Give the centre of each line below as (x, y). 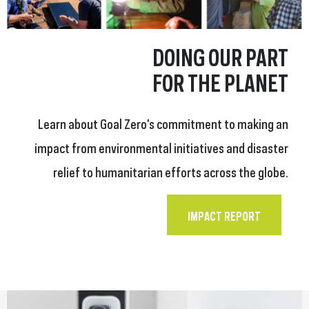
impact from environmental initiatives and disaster (161, 147)
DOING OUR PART (220, 55)
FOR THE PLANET (220, 81)
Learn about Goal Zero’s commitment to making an (163, 122)
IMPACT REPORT (224, 215)
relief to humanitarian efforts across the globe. (171, 171)
